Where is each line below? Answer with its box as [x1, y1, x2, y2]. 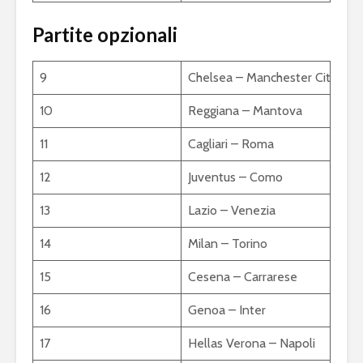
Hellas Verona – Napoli [188, 335, 315, 352]
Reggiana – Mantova [188, 103, 302, 119]
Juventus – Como [188, 169, 283, 186]
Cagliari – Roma [188, 136, 274, 152]
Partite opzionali [32, 23, 177, 47]
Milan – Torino [188, 236, 267, 252]
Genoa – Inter [188, 302, 266, 318]
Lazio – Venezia [188, 203, 275, 219]
